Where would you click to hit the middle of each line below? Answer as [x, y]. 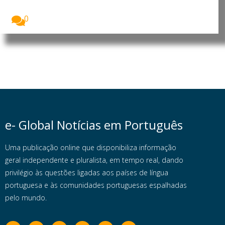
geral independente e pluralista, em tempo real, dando [94, 160]
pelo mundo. [26, 198]
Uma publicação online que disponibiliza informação [91, 148]
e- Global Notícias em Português [94, 125]
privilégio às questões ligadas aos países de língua [87, 173]
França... [27, 8]
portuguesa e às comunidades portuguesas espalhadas [96, 185]
